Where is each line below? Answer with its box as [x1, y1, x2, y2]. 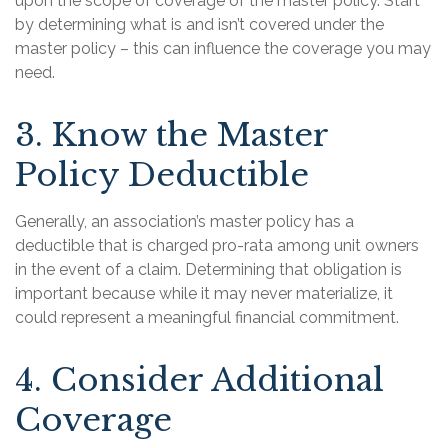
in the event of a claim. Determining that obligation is [15, 260, 402, 280]
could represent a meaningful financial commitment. [15, 308, 399, 328]
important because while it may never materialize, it [15, 284, 393, 304]
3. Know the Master [15, 115, 328, 156]
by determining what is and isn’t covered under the [15, 15, 384, 35]
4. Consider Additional [15, 360, 384, 401]
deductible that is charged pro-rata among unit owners [15, 236, 419, 256]
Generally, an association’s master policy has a [15, 212, 354, 232]
